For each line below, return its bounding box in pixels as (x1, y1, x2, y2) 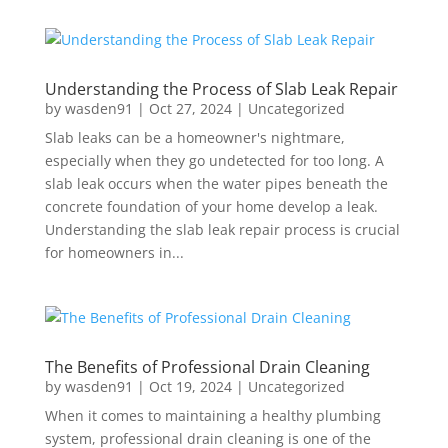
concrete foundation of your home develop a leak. (44, 197, 378, 216)
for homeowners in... (44, 243, 184, 262)
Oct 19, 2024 (148, 377, 232, 396)
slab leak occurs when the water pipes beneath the (44, 174, 388, 193)
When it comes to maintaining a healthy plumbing (44, 406, 381, 425)
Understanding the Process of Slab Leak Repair (44, 78, 398, 100)
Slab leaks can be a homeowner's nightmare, (44, 128, 345, 147)
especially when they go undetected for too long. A (44, 151, 384, 170)
